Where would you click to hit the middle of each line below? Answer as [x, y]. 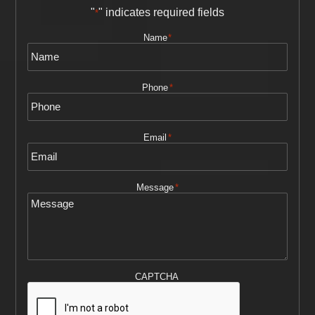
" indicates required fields [161, 12]
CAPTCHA [157, 276]
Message [155, 187]
